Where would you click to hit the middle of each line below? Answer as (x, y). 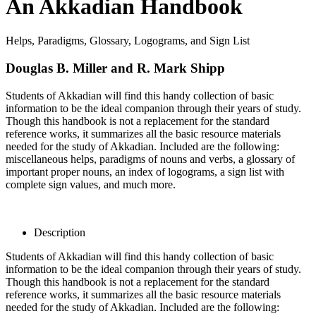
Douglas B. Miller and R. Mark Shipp (115, 68)
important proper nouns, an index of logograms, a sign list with (145, 171)
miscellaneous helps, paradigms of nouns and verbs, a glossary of (150, 159)
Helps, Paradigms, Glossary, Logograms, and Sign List (128, 41)
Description (60, 232)
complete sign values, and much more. (91, 184)
